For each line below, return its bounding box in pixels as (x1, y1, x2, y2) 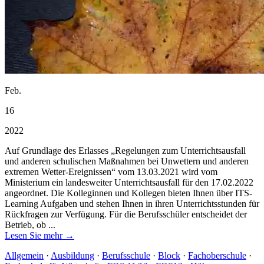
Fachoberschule (188, 250, 246, 261)
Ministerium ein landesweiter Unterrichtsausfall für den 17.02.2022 (5, 177, 253, 188)
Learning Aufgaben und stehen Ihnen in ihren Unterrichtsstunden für (5, 199, 259, 209)
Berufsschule (102, 250, 150, 261)
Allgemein (5, 250, 44, 261)
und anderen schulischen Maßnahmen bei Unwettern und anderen (5, 156, 249, 167)
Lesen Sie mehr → (5, 230, 74, 241)
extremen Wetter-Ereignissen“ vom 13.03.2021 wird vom (5, 167, 217, 177)
